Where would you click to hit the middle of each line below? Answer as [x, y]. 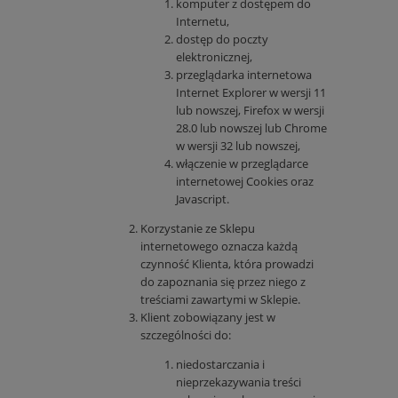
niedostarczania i [220, 365]
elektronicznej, [214, 57]
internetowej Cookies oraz [245, 182]
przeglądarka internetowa [244, 75]
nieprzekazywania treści [239, 382]
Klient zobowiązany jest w [208, 318]
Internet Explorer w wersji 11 [251, 93]
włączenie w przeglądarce [242, 164]
